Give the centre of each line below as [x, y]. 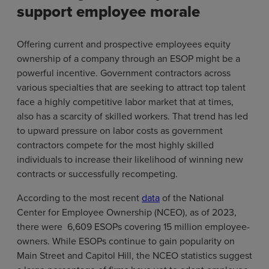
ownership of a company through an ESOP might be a [128, 58]
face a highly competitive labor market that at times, [125, 101]
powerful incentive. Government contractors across [124, 72]
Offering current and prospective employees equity [124, 44]
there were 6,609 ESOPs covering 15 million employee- [133, 226]
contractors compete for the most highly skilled [115, 144]
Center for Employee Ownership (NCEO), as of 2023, [127, 212]
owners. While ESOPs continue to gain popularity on [126, 240]
